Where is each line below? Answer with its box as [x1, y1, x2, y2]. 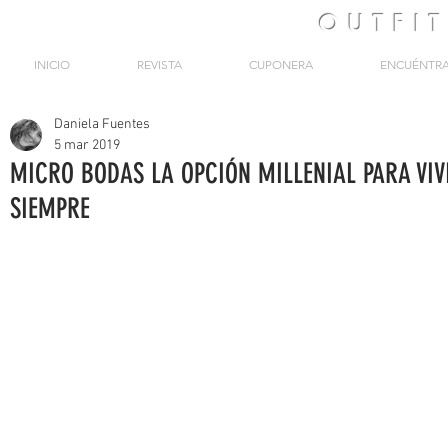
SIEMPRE [10, 192, 90, 225]
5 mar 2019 [54, 137, 120, 154]
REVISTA [136, 57, 182, 72]
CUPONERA [248, 57, 313, 72]
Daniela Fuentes [54, 116, 150, 133]
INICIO [33, 57, 70, 72]
